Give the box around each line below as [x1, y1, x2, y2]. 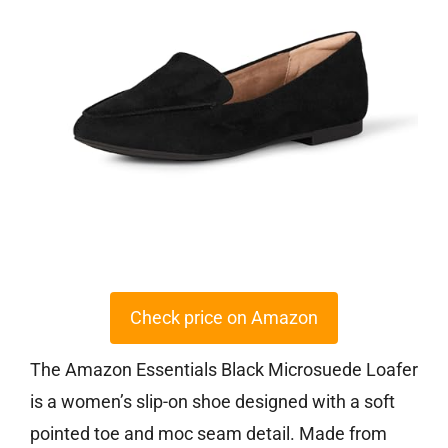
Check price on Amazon [130, 307, 318, 329]
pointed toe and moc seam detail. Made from [30, 423, 387, 445]
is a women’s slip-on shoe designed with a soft [30, 391, 395, 413]
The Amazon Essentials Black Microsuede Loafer [30, 359, 418, 381]
